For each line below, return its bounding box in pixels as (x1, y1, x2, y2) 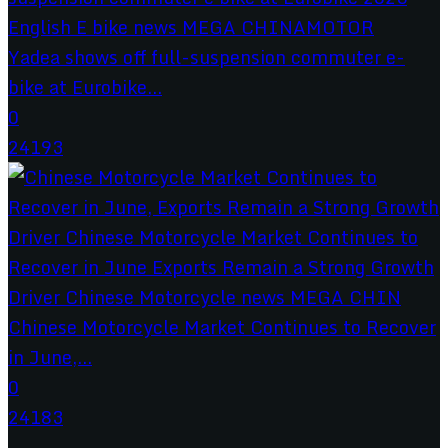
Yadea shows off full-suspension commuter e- (8, 41, 405, 72)
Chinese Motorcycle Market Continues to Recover (8, 311, 436, 342)
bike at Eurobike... (8, 71, 162, 102)
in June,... (8, 341, 92, 372)
